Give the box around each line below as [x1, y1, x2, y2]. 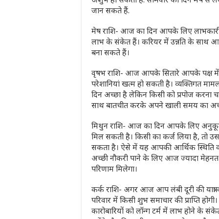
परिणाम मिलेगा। [91, 163, 137, 175]
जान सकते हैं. [91, 5, 130, 16]
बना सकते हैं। [91, 47, 130, 58]
